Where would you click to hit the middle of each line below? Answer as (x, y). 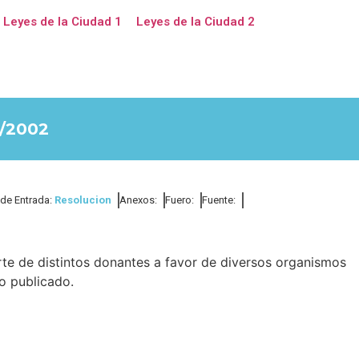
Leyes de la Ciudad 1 (62, 22)
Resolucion (83, 200)
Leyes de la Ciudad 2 (195, 22)
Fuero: (179, 200)
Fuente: (219, 200)
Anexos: (138, 200)
